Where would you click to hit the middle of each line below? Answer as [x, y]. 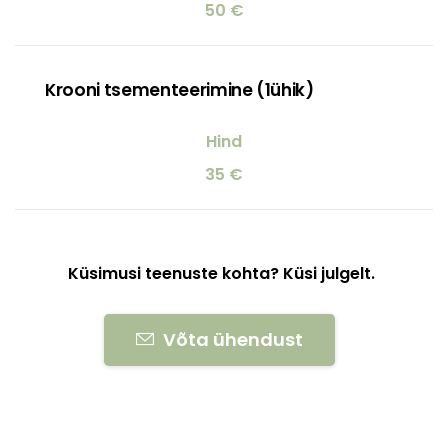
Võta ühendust [232, 339]
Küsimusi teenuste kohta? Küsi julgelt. [221, 273]
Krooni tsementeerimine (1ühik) [179, 89]
